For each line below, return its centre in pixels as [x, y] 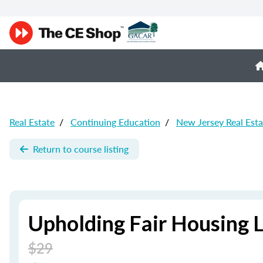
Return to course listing [81, 149]
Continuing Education [115, 122]
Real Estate [32, 122]
